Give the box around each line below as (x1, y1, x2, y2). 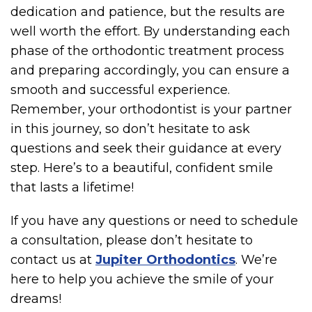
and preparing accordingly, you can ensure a (10, 63, 290, 79)
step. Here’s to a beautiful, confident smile (10, 160, 273, 176)
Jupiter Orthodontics (95, 252, 235, 268)
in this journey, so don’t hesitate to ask (10, 121, 250, 137)
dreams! (10, 291, 61, 307)
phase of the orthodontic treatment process (10, 43, 284, 59)
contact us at (10, 252, 95, 268)
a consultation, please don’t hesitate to (10, 233, 253, 249)
